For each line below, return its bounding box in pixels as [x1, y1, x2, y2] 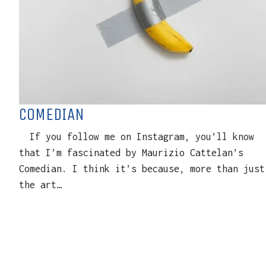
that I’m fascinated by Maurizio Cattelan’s [19, 147, 243, 158]
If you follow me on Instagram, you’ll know [19, 131, 254, 142]
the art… [19, 179, 62, 190]
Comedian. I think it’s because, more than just [19, 163, 265, 174]
